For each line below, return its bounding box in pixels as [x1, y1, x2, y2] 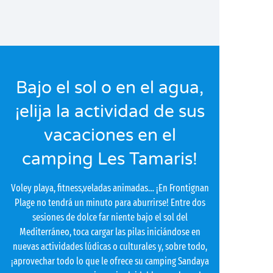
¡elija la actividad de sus [15, 101, 205, 122]
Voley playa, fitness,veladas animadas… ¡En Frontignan [10, 182, 209, 194]
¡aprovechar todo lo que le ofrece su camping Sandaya [10, 255, 209, 267]
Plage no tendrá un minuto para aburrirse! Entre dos [14, 197, 205, 208]
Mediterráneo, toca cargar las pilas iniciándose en [19, 226, 200, 238]
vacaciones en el [43, 125, 176, 146]
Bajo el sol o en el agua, [16, 77, 204, 98]
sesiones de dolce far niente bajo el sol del [32, 211, 188, 223]
